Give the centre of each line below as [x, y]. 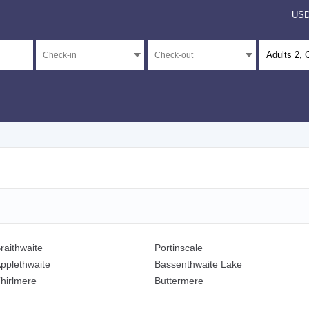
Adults [280, 55]
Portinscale [179, 248]
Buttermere [179, 281]
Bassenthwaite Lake [198, 265]
